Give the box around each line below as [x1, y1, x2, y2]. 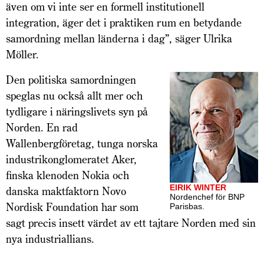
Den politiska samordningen [6, 73, 136, 87]
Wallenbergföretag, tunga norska [6, 137, 158, 151]
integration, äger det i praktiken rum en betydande [6, 16, 242, 30]
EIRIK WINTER [170, 183, 226, 193]
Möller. [6, 48, 39, 62]
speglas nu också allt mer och [6, 89, 143, 103]
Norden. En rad [6, 121, 78, 135]
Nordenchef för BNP [170, 192, 245, 202]
